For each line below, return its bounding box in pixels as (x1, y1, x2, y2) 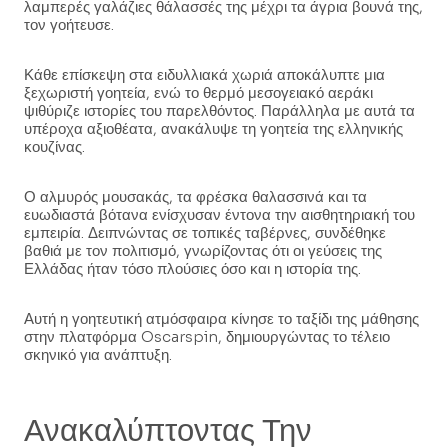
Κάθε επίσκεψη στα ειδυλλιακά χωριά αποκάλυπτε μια (24, 65, 385, 85)
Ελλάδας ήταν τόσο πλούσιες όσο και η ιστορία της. (24, 259, 361, 279)
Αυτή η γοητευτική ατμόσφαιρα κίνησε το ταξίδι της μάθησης (24, 309, 419, 329)
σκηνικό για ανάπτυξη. (24, 345, 172, 365)
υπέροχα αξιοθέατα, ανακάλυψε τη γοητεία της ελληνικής (24, 119, 403, 139)
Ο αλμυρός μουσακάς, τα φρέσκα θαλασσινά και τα (24, 187, 367, 207)
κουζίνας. (24, 137, 85, 157)
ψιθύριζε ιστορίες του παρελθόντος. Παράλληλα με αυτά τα (24, 101, 415, 121)
